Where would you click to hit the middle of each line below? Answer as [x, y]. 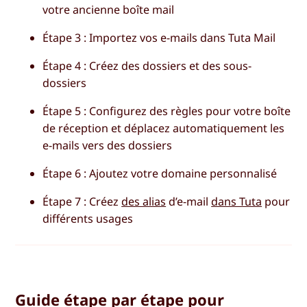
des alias [144, 202]
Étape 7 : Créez [82, 202]
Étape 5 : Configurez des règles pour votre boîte [167, 111]
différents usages [88, 219]
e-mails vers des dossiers [108, 146]
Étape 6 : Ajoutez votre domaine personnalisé [160, 174]
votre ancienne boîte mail [109, 9]
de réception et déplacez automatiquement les [164, 128]
